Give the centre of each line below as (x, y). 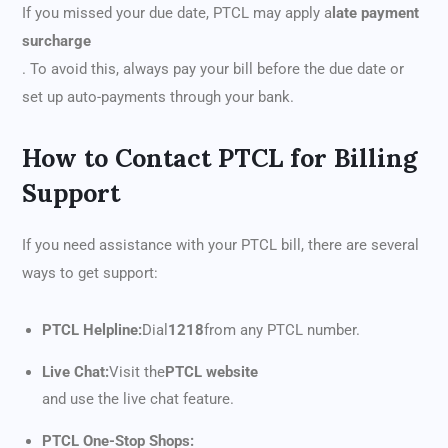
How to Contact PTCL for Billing (219, 158)
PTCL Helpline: (92, 330)
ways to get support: (90, 273)
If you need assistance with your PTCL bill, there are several (220, 245)
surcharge (56, 41)
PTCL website (211, 372)
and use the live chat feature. (138, 399)
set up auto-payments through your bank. (158, 97)
